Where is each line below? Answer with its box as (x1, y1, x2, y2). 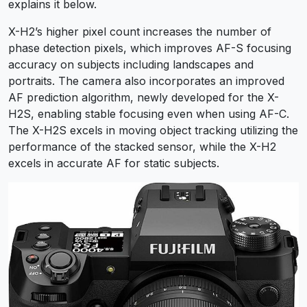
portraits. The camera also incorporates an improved (8, 73, 284, 88)
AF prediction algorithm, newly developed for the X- (8, 90, 279, 104)
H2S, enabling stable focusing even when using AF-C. (8, 106, 289, 121)
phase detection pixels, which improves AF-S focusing (8, 40, 291, 55)
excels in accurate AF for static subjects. (8, 156, 219, 170)
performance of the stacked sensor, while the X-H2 (8, 139, 276, 153)
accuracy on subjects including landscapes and (8, 57, 254, 71)
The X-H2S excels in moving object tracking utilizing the (8, 123, 298, 137)
